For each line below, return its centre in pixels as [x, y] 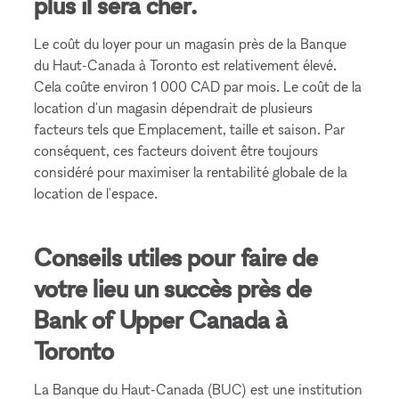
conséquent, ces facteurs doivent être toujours [176, 151]
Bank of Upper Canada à [161, 319]
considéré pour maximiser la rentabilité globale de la [191, 172]
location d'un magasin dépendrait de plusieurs [174, 108]
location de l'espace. [96, 193]
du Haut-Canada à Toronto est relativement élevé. [186, 65]
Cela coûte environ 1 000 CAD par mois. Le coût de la [198, 86]
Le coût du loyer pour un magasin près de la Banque [191, 44]
